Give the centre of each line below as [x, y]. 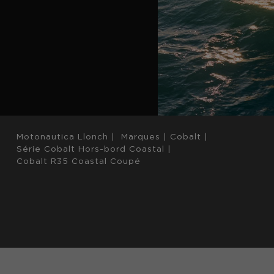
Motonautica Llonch [62, 137]
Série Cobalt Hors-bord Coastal [90, 149]
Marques [140, 137]
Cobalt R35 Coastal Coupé [78, 161]
